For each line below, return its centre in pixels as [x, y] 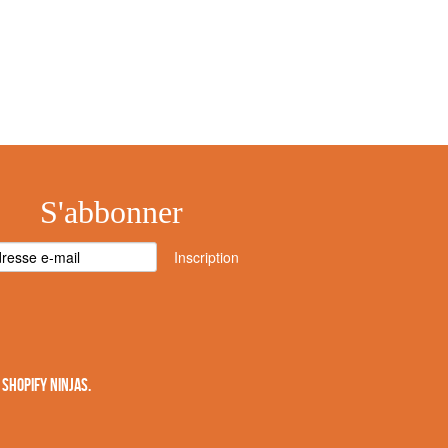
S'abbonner [112, 212]
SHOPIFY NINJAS [45, 385]
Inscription [206, 257]
